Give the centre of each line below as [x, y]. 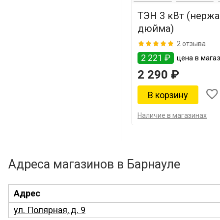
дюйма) [156, 28]
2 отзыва [191, 43]
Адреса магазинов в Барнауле [94, 164]
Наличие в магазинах [172, 115]
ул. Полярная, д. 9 [50, 210]
